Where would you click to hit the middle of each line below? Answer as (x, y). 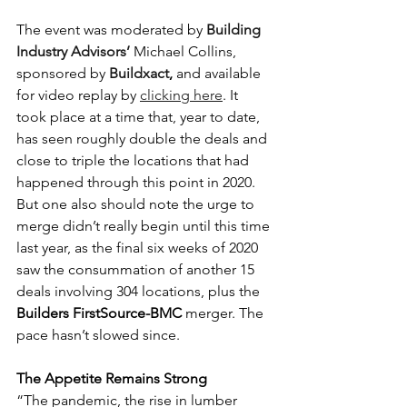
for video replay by (78, 94)
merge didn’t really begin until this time (145, 225)
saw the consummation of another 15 (137, 269)
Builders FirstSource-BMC (101, 313)
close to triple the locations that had (134, 160)
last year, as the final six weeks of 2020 (139, 247)
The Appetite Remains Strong (112, 378)
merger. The (226, 313)
